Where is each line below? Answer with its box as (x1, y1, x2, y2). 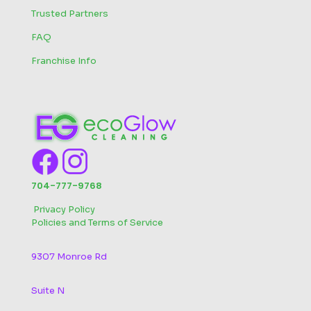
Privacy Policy (33, 203, 95, 215)
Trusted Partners (31, 7, 108, 19)
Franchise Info (31, 54, 96, 67)
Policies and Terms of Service (31, 216, 163, 228)
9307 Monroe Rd (31, 250, 107, 262)
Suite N (31, 284, 65, 296)
